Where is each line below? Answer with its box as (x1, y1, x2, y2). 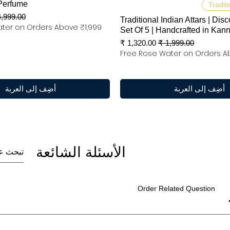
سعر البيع (126, 38, 157, 47)
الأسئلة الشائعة (36, 144, 126, 161)
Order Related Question (137, 184, 215, 193)
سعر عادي (161, 38, 195, 47)
